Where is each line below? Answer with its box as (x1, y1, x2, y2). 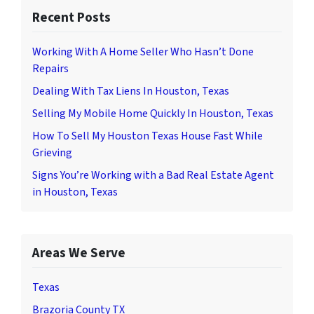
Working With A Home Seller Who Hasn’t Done (32, 43, 254, 60)
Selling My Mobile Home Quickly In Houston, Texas (32, 105, 273, 121)
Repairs (32, 60, 69, 76)
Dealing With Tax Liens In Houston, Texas (32, 83, 229, 99)
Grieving (32, 144, 72, 161)
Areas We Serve (32, 243, 125, 263)
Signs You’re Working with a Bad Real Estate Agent (32, 167, 274, 183)
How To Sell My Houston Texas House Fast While (32, 128, 263, 144)
